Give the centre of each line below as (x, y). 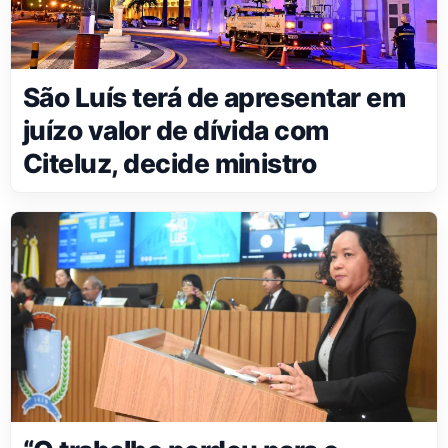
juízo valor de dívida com (176, 130)
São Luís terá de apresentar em (214, 97)
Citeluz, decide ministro (170, 163)
